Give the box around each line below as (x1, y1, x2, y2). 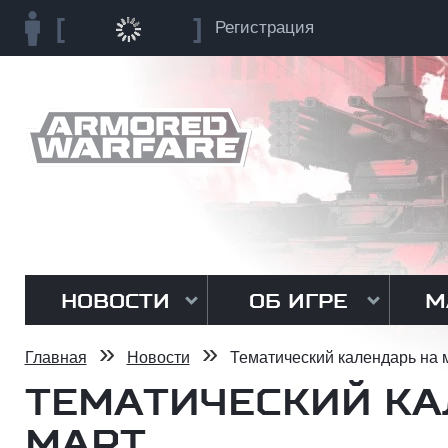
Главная (24, 349, 87, 366)
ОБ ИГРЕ (249, 289, 347, 313)
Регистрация (214, 18, 314, 37)
